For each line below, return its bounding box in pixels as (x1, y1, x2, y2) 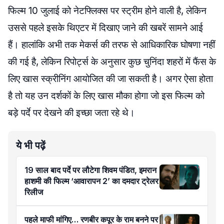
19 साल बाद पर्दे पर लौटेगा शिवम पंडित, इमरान (24, 165, 156, 175)
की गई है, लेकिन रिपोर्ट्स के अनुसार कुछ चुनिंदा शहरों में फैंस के (8, 56, 216, 67)
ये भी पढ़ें (16, 139, 45, 151)
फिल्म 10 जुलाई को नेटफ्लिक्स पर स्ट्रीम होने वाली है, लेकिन (8, 5, 206, 16)
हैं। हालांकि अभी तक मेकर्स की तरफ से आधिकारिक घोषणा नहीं (8, 39, 215, 50)
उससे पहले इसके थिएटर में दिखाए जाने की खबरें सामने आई (8, 22, 203, 33)
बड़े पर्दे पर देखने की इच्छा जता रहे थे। (8, 107, 135, 118)
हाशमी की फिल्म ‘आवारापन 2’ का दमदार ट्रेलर (24, 176, 158, 186)
